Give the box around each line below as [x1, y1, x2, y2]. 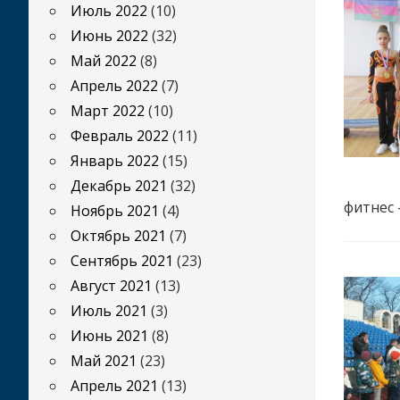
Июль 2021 [71, 301, 147, 321]
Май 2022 [71, 51, 137, 71]
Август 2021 [71, 276, 152, 296]
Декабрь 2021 [71, 176, 167, 196]
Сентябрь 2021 [71, 251, 173, 271]
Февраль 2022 [71, 126, 169, 146]
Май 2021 [71, 351, 137, 371]
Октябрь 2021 [71, 226, 166, 246]
